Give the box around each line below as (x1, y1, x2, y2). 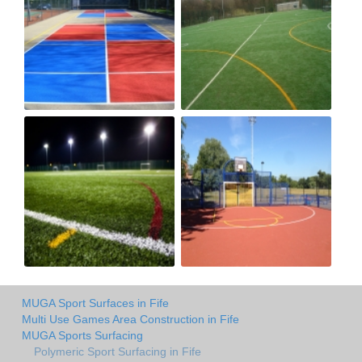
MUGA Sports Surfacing (22, 328, 143, 342)
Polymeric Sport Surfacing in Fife (34, 344, 201, 358)
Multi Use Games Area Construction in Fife (22, 312, 239, 326)
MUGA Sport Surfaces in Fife (22, 296, 169, 309)
